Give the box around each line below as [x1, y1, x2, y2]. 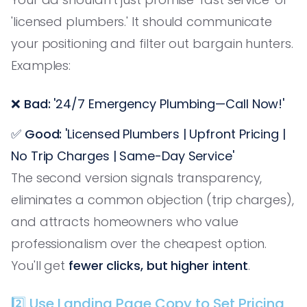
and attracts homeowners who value [11, 212, 239, 230]
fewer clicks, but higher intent [69, 256, 249, 274]
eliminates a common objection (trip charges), [11, 191, 294, 208]
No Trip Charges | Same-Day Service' [11, 147, 234, 164]
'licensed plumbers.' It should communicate [11, 12, 273, 30]
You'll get [11, 256, 69, 274]
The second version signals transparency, [11, 169, 262, 186]
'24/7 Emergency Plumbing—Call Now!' [50, 95, 285, 112]
